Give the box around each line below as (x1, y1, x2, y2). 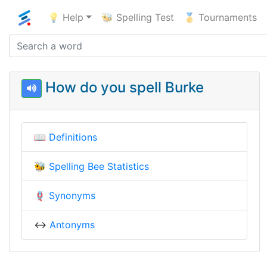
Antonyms (49, 218, 95, 231)
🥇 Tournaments (183, 11, 257, 23)
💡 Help (48, 11, 83, 23)
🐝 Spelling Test (101, 11, 174, 23)
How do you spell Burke (41, 78, 204, 96)
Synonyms (49, 189, 95, 201)
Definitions (49, 131, 97, 143)
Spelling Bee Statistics (49, 160, 149, 172)
